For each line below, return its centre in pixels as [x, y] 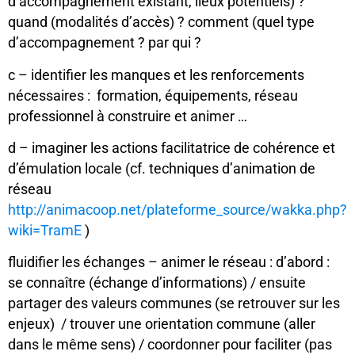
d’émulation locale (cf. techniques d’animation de [162, 168]
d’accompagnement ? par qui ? [105, 43]
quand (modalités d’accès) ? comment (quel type [161, 23]
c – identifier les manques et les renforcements [156, 75]
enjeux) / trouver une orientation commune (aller [162, 324]
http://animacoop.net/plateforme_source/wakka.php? [177, 210]
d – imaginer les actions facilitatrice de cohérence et [172, 148]
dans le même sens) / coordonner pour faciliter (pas [170, 345]
